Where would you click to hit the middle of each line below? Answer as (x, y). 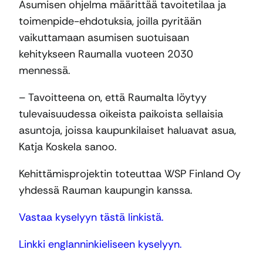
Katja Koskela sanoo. (68, 147)
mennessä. (45, 71)
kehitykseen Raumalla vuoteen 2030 (106, 54)
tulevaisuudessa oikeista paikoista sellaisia (121, 114)
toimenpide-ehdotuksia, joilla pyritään (110, 21)
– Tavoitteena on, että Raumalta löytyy (113, 98)
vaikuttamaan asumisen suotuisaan (104, 38)
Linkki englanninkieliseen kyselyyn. (100, 245)
